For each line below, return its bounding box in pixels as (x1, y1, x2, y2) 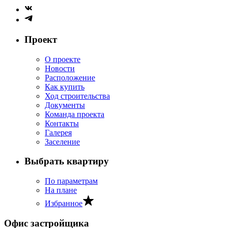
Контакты (45, 119, 79, 128)
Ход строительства (45, 91, 110, 100)
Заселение (45, 137, 80, 146)
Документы (45, 100, 85, 109)
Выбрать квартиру (24, 156, 109, 167)
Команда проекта (45, 109, 104, 119)
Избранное (45, 199, 82, 208)
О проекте (45, 54, 80, 64)
